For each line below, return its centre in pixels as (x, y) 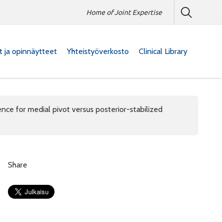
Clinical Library (163, 51)
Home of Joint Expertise (124, 12)
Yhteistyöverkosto (98, 51)
